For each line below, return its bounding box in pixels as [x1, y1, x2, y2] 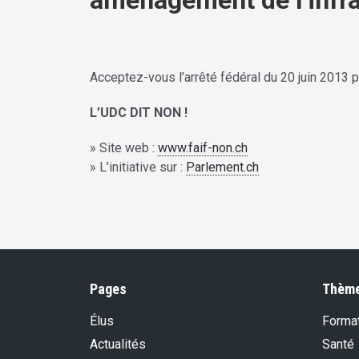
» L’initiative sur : [90, 159, 186, 175]
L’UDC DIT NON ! [90, 105, 188, 121]
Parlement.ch [186, 159, 259, 175]
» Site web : [90, 140, 158, 156]
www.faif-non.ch [158, 140, 248, 156]
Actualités [90, 337, 146, 353]
